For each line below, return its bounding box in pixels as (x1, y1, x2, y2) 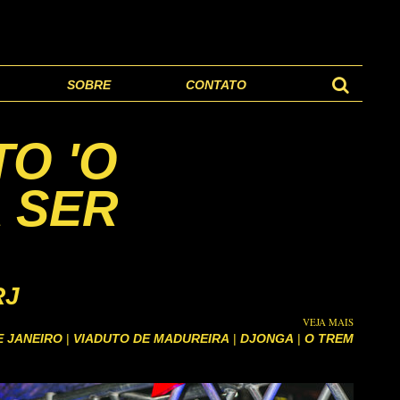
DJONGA (240, 331, 294, 346)
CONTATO (185, 78, 246, 92)
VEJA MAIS (303, 315, 354, 329)
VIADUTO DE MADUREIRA (73, 331, 229, 346)
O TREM (304, 331, 354, 346)
